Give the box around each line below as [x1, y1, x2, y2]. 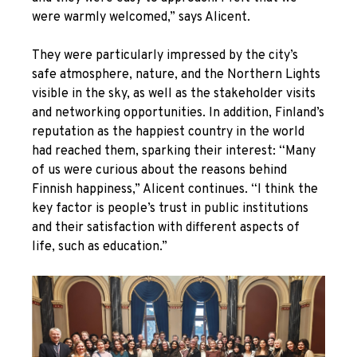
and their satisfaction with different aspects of [32, 219, 300, 236]
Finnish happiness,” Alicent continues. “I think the [32, 181, 318, 198]
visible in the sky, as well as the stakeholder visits [32, 85, 316, 102]
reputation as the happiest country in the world [32, 124, 304, 140]
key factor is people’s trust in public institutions [32, 200, 308, 217]
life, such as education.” [32, 238, 167, 255]
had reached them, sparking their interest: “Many [32, 143, 316, 159]
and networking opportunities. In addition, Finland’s [32, 104, 324, 121]
